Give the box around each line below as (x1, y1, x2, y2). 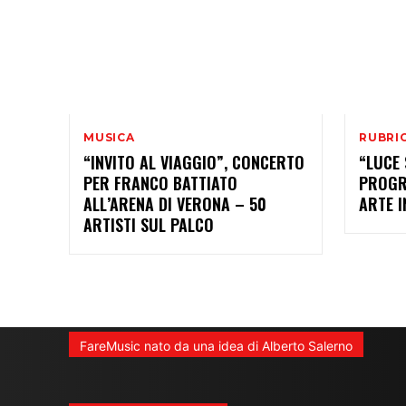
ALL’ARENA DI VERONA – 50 (83, 191, 266, 216)
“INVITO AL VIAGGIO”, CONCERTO (83, 150, 304, 174)
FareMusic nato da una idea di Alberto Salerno (80, 337, 353, 353)
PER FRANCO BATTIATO (83, 170, 237, 195)
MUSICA (83, 130, 135, 144)
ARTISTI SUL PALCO (83, 212, 214, 237)
